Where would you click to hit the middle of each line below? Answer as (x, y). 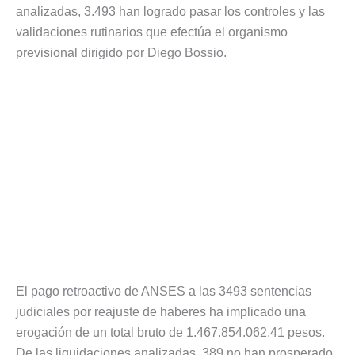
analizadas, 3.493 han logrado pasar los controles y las (170, 11)
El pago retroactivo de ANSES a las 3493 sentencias (164, 292)
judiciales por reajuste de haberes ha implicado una (161, 312)
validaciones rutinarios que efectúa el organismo (152, 32)
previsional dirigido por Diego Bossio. (121, 52)
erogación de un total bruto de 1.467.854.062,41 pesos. (170, 333)
